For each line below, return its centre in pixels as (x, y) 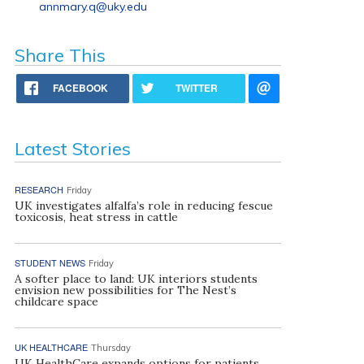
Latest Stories (72, 149)
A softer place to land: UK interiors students (136, 279)
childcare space (56, 301)
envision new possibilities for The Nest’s (125, 290)
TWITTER (197, 88)
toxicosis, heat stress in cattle (96, 217)
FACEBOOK (81, 88)
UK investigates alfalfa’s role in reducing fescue (143, 206)
